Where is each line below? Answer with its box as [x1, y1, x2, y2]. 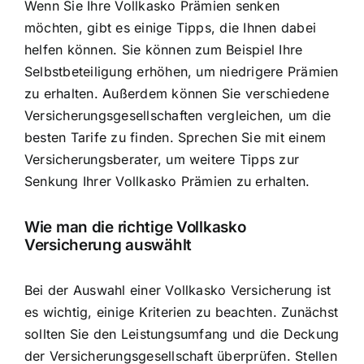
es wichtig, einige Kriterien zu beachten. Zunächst [24, 304, 338, 321]
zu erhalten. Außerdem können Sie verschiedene [24, 85, 329, 102]
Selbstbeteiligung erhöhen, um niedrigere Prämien [24, 63, 339, 80]
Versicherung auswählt [24, 235, 193, 254]
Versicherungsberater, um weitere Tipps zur [24, 151, 300, 168]
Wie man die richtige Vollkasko [24, 217, 246, 236]
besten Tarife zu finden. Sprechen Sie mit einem [24, 129, 327, 146]
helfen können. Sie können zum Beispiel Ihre [24, 41, 303, 58]
